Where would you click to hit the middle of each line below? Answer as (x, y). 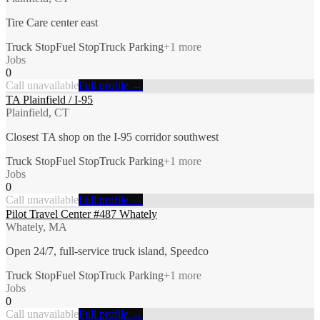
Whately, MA (36, 226)
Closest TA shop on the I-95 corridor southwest (112, 136)
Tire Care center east (52, 22)
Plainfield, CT (37, 112)
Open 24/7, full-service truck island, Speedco (107, 251)
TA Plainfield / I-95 (49, 99)
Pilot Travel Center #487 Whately (81, 214)
